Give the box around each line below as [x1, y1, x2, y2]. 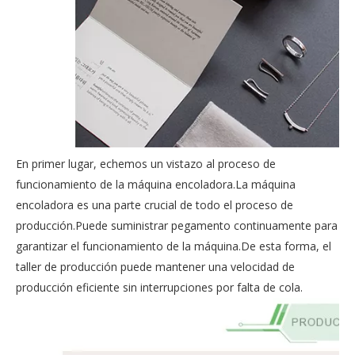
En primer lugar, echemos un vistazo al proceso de [16, 156, 276, 171]
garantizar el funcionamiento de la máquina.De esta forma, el [16, 239, 331, 254]
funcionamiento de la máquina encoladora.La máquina [16, 177, 296, 192]
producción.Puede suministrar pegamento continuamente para [16, 218, 338, 233]
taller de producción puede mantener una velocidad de [16, 259, 295, 274]
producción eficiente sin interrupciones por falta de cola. [16, 280, 303, 295]
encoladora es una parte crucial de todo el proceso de [16, 197, 293, 212]
